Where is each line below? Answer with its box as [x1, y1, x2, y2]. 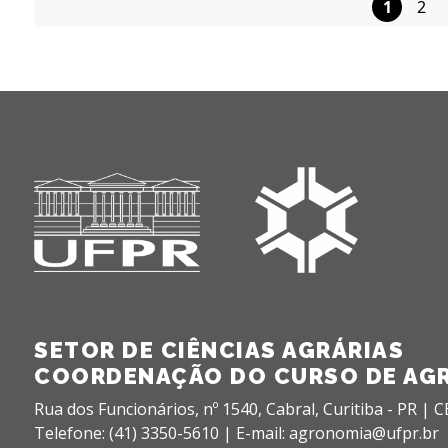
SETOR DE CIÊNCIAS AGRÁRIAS [34, 336, 404, 363]
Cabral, [266, 397, 323, 420]
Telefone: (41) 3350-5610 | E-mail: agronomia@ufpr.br [34, 421, 439, 444]
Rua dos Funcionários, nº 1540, [34, 397, 266, 420]
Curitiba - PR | [323, 397, 434, 420]
